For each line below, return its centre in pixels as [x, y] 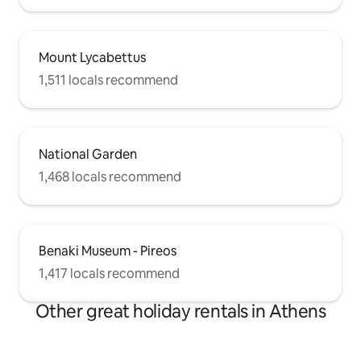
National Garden [88, 155]
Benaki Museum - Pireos [108, 251]
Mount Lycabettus [92, 58]
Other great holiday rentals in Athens [180, 312]
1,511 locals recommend [108, 81]
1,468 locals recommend [110, 177]
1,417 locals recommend [109, 274]
